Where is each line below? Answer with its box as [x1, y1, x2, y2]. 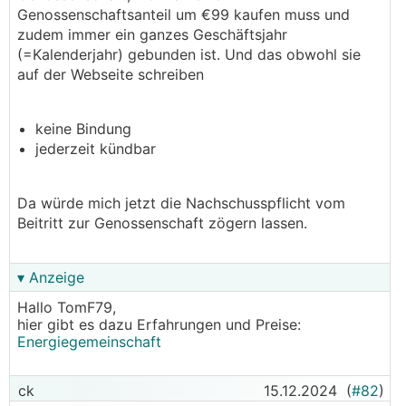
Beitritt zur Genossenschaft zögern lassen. [17, 214, 307, 232]
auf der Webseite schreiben [17, 65, 204, 83]
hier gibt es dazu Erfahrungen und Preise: [17, 315, 301, 333]
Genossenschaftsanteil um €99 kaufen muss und [17, 5, 350, 24]
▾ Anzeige [17, 268, 84, 286]
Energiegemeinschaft [17, 333, 161, 351]
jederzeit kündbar [35, 140, 156, 158]
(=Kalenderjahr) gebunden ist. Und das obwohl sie [17, 45, 361, 63]
